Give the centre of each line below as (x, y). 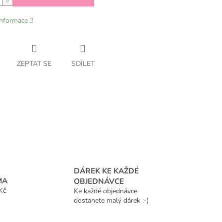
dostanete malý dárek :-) (111, 200)
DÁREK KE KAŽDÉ (106, 170)
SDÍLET (83, 64)
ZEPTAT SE (34, 64)
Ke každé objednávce (106, 191)
